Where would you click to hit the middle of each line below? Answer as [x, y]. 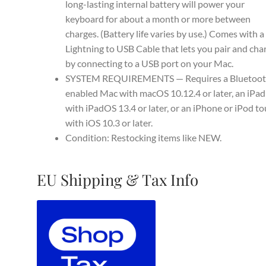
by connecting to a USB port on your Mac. [150, 63]
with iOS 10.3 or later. [109, 122]
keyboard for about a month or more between [158, 18]
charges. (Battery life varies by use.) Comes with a [165, 33]
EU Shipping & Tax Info [118, 180]
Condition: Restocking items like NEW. [144, 137]
